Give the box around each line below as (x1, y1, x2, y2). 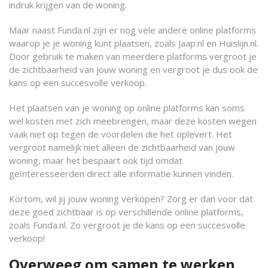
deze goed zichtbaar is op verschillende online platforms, (9, 206, 243, 218)
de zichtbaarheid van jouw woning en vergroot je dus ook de (9, 63, 258, 75)
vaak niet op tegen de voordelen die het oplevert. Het (9, 128, 232, 140)
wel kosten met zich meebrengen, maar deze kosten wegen (9, 115, 257, 127)
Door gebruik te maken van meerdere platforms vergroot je (9, 50, 257, 62)
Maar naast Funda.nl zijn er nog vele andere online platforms (9, 24, 256, 36)
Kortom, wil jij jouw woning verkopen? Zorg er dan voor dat (9, 193, 253, 205)
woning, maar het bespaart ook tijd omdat (9, 154, 182, 166)
